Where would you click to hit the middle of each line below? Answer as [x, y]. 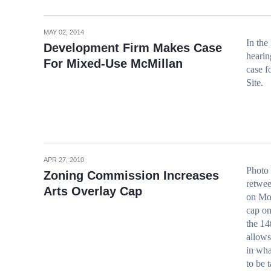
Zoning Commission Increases [131, 175]
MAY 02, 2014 [64, 32]
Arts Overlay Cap [93, 191]
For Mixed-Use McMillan [113, 64]
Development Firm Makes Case [133, 48]
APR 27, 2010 [64, 160]
